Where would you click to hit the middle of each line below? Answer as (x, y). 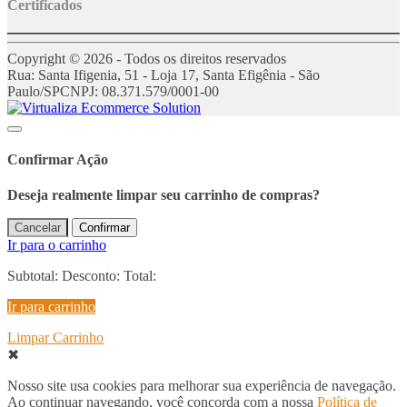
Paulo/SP (34, 91)
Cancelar (38, 228)
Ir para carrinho (51, 307)
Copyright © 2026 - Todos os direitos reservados (147, 58)
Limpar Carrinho (55, 338)
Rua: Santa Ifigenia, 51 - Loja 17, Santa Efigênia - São (164, 74)
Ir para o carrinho (57, 245)
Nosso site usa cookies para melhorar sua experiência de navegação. (202, 386)
